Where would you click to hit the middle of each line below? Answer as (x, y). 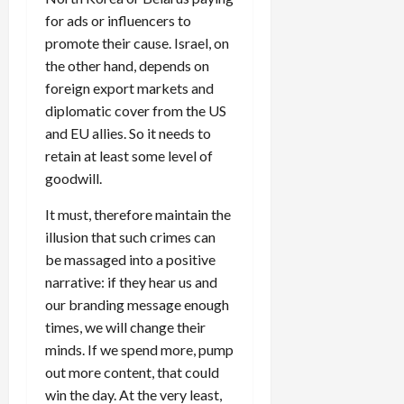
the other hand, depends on (127, 66)
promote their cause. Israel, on (137, 43)
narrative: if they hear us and (131, 282)
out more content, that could (132, 372)
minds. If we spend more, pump (139, 350)
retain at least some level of (129, 156)
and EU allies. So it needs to (128, 133)
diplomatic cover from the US (136, 111)
